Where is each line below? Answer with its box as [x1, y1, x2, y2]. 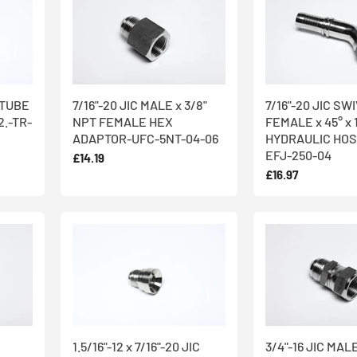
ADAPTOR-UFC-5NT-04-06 [73, 130, 218, 146]
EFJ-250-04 [265, 147, 331, 163]
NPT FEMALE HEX [73, 113, 173, 129]
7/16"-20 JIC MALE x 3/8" [73, 96, 207, 112]
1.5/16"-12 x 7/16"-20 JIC [73, 339, 200, 355]
